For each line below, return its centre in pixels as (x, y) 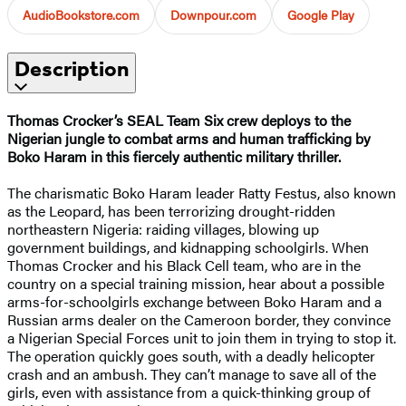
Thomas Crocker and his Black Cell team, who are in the (184, 265)
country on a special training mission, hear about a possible (196, 283)
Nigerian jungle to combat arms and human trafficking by (189, 138)
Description (72, 68)
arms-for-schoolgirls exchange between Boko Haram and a (194, 301)
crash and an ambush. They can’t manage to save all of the (192, 373)
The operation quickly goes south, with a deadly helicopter (191, 355)
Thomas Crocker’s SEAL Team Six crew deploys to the (179, 120)
